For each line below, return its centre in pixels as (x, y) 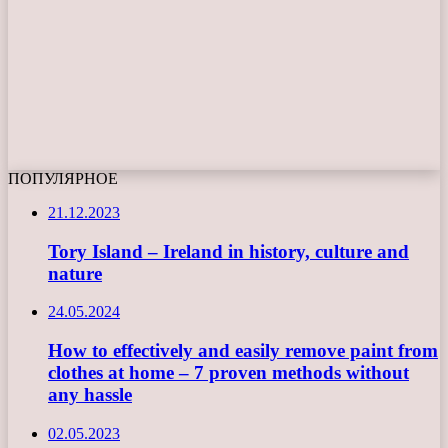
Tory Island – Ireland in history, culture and (228, 251)
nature (75, 273)
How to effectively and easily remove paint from (243, 351)
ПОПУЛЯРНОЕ (63, 178)
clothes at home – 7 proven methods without (228, 373)
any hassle (90, 395)
